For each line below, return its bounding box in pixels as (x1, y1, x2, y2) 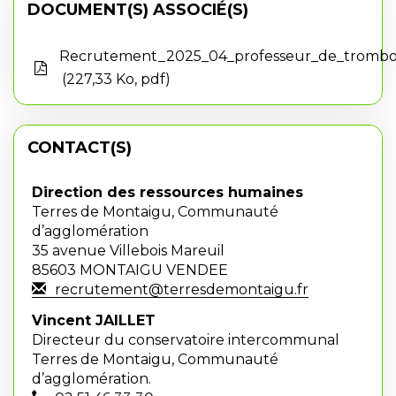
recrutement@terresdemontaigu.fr (55, 281, 308, 298)
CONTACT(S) (27, 138, 132, 157)
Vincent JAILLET (32, 311, 156, 329)
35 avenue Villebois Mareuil (32, 242, 225, 259)
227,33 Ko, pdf (66, 71, 165, 88)
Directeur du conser (32, 331, 176, 348)
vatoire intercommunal (176, 331, 339, 348)
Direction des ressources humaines (32, 184, 303, 201)
